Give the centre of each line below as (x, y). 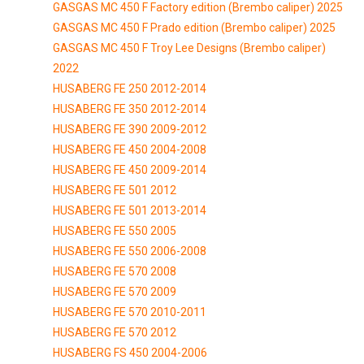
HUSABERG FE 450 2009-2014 (130, 169)
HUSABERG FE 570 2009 (115, 291)
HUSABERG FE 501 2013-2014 (130, 210)
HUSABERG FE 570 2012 (115, 332)
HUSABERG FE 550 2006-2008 (130, 251)
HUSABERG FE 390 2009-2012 (130, 129)
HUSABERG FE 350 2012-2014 (130, 108)
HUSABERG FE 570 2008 (115, 271)
